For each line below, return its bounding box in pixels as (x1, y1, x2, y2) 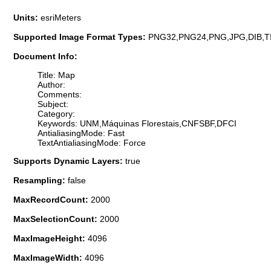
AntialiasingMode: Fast (38, 128, 125, 138)
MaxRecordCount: (13, 194, 91, 204)
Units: (13, 13, 41, 23)
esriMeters (41, 13, 81, 23)
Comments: (38, 89, 82, 99)
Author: (38, 79, 65, 90)
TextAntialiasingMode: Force (38, 137, 146, 148)
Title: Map (38, 70, 75, 80)
